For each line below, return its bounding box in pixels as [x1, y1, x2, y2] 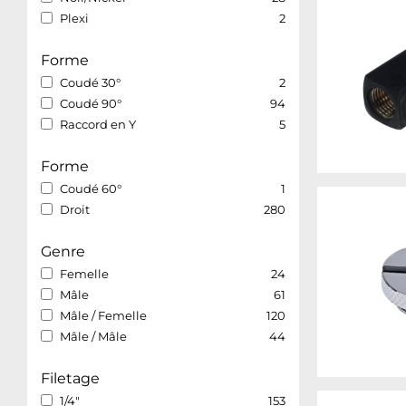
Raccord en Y [60, 117, 136, 131]
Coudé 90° [60, 96, 121, 111]
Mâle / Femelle [60, 308, 147, 323]
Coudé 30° [60, 75, 121, 90]
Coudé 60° [60, 181, 121, 196]
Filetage [41, 370, 100, 387]
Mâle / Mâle [60, 329, 127, 343]
